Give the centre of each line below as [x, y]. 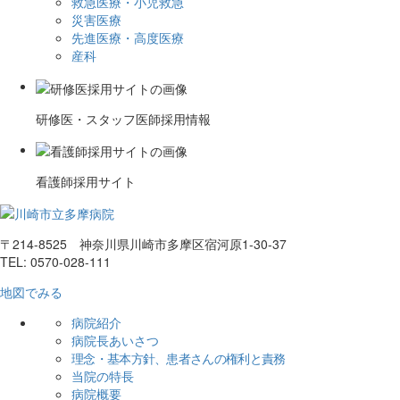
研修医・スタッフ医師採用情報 [123, 118]
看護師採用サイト [86, 182]
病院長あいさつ [115, 341]
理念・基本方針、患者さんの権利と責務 [179, 358]
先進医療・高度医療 [128, 38]
